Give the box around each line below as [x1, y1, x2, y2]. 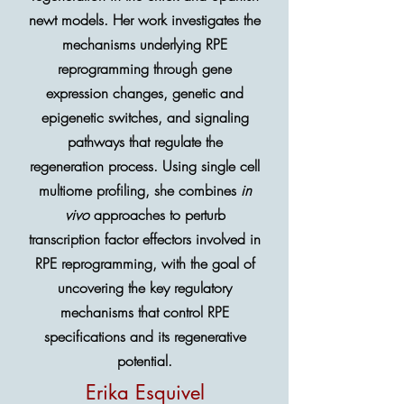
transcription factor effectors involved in [29, 229, 261, 249]
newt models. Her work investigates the [29, 10, 261, 30]
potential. [117, 351, 172, 371]
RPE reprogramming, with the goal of [34, 253, 255, 273]
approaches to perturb [88, 205, 225, 225]
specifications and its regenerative [43, 326, 246, 346]
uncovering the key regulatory [58, 278, 232, 298]
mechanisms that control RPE [60, 302, 229, 322]
